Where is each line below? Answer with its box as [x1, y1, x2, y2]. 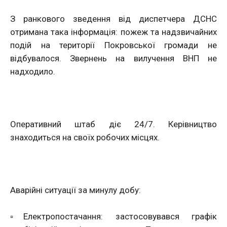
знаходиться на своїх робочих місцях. [10, 132, 160, 142]
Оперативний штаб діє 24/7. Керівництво [10, 119, 217, 129]
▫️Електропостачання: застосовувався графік [10, 211, 217, 221]
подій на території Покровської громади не [10, 40, 217, 50]
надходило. [10, 66, 55, 77]
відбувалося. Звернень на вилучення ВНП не [10, 53, 217, 63]
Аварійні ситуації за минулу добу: [10, 185, 141, 195]
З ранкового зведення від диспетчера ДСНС [10, 14, 217, 24]
